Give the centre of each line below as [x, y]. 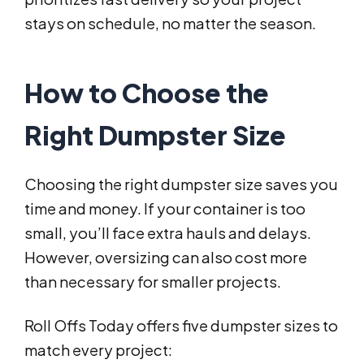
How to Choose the [147, 93]
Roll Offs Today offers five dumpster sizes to [181, 326]
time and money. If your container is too [165, 209]
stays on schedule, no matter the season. [170, 24]
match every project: [98, 350]
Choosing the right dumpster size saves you [181, 184]
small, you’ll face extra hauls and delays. [168, 233]
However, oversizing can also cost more [166, 258]
